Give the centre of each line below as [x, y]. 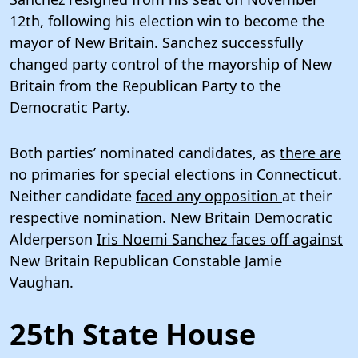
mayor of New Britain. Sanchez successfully [156, 42]
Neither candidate [73, 195]
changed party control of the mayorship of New [171, 64]
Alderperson [53, 239]
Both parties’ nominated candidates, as [145, 152]
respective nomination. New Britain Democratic [171, 217]
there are [310, 152]
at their [307, 195]
